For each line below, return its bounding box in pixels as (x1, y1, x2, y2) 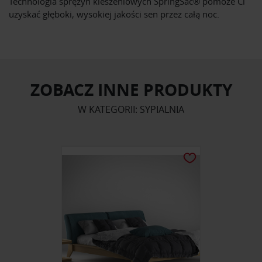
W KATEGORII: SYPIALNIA (78, 103, 184, 116)
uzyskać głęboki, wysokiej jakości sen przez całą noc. (9, 8, 219, 20)
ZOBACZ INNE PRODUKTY (30, 78, 232, 102)
